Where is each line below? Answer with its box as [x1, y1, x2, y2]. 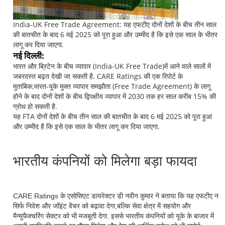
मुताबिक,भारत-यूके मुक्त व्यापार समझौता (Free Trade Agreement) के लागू [13, 81, 211, 91]
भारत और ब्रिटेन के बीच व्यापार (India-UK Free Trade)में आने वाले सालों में [13, 61, 211, 71]
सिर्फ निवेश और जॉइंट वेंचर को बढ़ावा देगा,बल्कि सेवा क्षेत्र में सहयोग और [13, 202, 191, 210]
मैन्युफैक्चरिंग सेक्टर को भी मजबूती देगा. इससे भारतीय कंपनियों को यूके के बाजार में [13, 212, 214, 220]
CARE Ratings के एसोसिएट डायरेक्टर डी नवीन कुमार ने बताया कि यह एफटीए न [13, 192, 219, 200]
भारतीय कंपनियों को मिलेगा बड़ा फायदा [13, 153, 197, 169]
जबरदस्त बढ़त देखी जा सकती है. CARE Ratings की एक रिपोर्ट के [13, 71, 183, 81]
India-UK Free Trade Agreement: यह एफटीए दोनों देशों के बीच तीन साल [13, 19, 217, 29]
